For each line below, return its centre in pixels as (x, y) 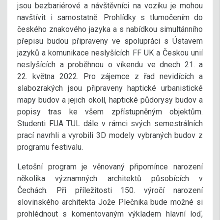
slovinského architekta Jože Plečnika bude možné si (110, 202)
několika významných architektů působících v (110, 178)
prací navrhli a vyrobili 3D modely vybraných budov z (110, 135)
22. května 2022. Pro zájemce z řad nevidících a (110, 76)
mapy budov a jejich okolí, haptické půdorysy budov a (110, 100)
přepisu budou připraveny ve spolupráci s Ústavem (110, 41)
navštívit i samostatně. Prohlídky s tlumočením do (110, 17)
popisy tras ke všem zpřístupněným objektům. (110, 111)
